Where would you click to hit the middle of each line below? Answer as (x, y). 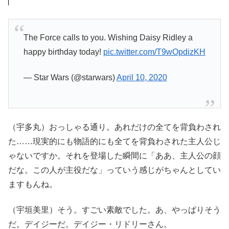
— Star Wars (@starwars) (70, 78)
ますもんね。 (33, 184)
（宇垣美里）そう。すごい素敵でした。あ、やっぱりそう (114, 210)
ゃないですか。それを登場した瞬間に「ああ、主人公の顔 (114, 155)
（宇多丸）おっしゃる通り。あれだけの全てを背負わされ (114, 127)
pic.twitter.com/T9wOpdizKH (154, 52)
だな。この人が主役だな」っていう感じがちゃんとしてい (114, 170)
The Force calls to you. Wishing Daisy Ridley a (108, 38)
